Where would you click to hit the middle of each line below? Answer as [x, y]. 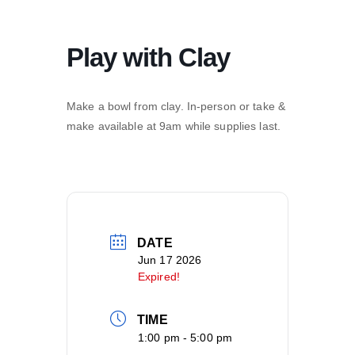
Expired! [159, 277]
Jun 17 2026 [170, 260]
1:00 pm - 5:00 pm [185, 338]
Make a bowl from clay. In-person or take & [176, 107]
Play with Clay [148, 58]
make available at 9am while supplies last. [174, 126]
